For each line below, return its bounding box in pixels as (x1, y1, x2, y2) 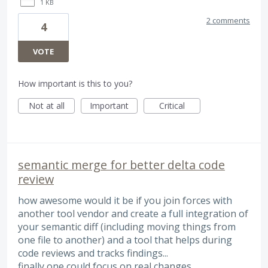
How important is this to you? (18, 77, 132, 89)
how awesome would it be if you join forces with (18, 193, 232, 207)
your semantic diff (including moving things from (18, 220, 236, 233)
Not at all (28, 99, 65, 111)
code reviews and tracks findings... (18, 246, 168, 260)
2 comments (206, 14, 250, 26)
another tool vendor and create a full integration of (18, 206, 248, 220)
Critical (159, 99, 185, 111)
